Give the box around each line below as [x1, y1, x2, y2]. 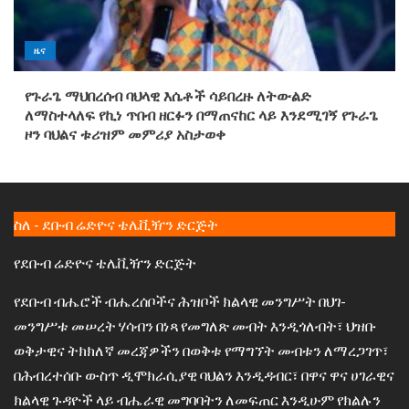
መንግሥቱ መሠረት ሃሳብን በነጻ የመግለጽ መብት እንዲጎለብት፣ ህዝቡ [14, 317, 376, 334]
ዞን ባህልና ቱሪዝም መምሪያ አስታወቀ [25, 126, 225, 143]
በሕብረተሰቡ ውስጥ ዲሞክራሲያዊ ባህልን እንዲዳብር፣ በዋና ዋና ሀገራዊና [14, 366, 394, 383]
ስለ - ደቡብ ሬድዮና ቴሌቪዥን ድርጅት [14, 215, 218, 233]
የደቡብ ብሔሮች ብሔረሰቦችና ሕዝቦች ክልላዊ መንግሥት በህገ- [14, 292, 346, 309]
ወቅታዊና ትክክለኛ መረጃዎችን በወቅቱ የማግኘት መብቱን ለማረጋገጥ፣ [14, 341, 389, 359]
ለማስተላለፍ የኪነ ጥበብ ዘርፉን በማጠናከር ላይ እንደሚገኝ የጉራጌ [25, 107, 378, 124]
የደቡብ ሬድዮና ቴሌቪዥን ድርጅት [14, 254, 196, 271]
